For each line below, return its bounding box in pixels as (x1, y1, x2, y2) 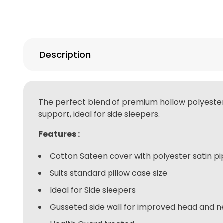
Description (39, 48, 91, 61)
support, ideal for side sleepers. (38, 108, 160, 120)
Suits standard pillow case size (50, 167, 168, 179)
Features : (38, 128, 80, 140)
